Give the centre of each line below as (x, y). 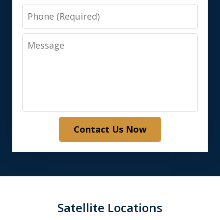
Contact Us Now (110, 129)
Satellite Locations (110, 208)
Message (43, 41)
